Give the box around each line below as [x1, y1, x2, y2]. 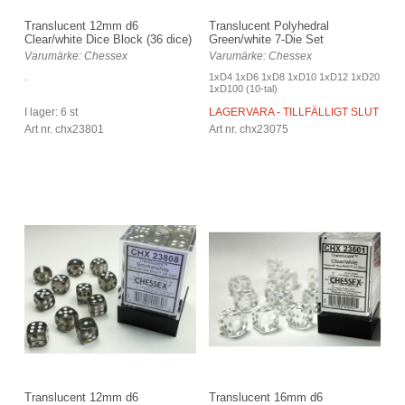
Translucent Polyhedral [209, 18, 329, 33]
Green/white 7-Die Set [209, 32, 324, 46]
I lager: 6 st [24, 105, 78, 118]
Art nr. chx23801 [24, 122, 104, 136]
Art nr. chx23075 [209, 122, 288, 136]
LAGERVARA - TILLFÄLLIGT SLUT [209, 105, 379, 118]
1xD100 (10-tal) [209, 82, 278, 94]
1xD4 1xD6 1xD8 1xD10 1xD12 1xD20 [209, 71, 380, 82]
